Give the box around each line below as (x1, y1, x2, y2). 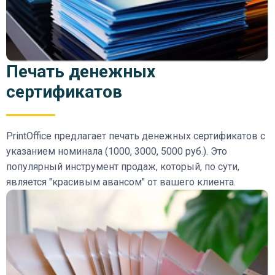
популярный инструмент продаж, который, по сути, (6, 161, 239, 173)
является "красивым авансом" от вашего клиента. (6, 176, 236, 188)
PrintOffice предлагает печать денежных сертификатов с (6, 130, 265, 142)
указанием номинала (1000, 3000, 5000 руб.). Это (6, 145, 227, 158)
